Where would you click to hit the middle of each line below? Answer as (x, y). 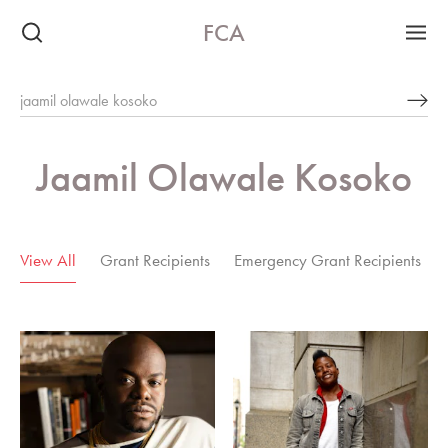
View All (48, 260)
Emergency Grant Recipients (327, 260)
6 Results (401, 228)
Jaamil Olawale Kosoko (224, 177)
